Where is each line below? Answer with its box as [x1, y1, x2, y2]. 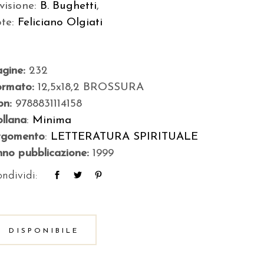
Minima [32, 115, 72, 126]
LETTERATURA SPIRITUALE [51, 131, 199, 143]
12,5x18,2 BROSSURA [38, 82, 144, 93]
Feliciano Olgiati [18, 17, 103, 28]
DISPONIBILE [9, 227, 80, 235]
